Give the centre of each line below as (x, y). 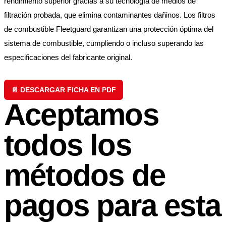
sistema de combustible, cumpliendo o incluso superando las (104, 43)
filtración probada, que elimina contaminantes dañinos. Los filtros (110, 15)
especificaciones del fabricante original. (68, 58)
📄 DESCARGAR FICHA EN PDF (64, 90)
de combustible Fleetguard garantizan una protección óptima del (109, 29)
